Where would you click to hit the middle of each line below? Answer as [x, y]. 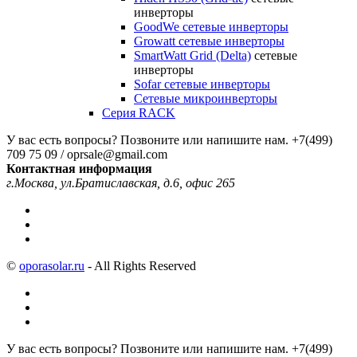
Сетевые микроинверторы [206, 98]
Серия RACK [139, 112]
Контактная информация [79, 168]
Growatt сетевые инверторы [209, 41]
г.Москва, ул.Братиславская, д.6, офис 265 [121, 182]
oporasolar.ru [52, 265]
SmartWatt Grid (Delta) [192, 55]
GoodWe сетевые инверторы [211, 26]
